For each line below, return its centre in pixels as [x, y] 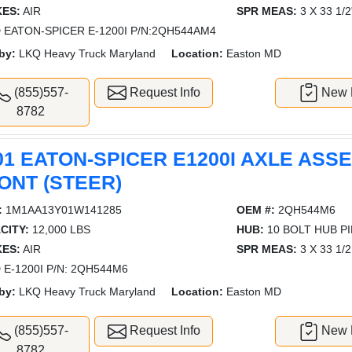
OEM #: [255, 210]
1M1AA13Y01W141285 [62, 210]
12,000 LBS [60, 230]
